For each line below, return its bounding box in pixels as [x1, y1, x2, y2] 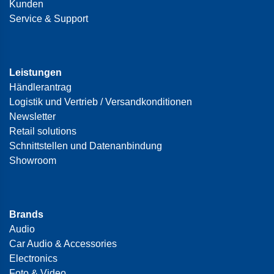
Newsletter [9, 111, 56, 122]
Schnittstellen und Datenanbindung [9, 140, 162, 151]
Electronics [9, 253, 57, 264]
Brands [9, 209, 43, 220]
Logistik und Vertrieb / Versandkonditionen [9, 96, 192, 107]
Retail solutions [9, 125, 76, 136]
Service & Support [9, 13, 88, 24]
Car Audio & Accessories [9, 238, 117, 249]
